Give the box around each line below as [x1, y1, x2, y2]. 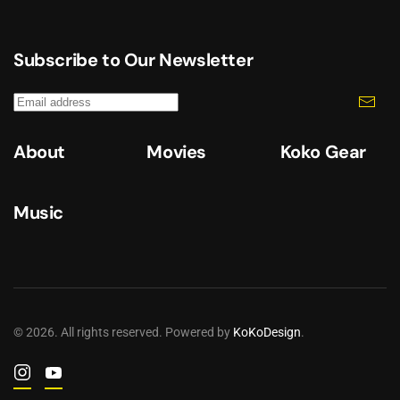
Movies [146, 140, 206, 164]
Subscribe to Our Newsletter [13, 48, 254, 72]
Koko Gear [279, 140, 367, 164]
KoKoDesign [233, 325, 301, 340]
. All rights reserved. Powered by [54, 325, 233, 340]
